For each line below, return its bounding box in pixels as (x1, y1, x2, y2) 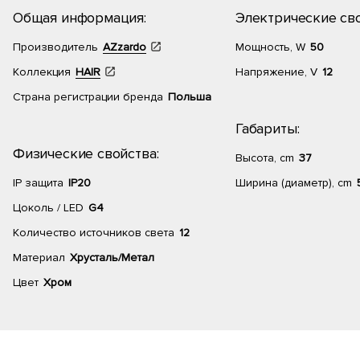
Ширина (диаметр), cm (235, 176, 352, 190)
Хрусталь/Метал (70, 251, 154, 264)
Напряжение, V (235, 65, 317, 79)
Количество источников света (13, 226, 174, 239)
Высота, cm (235, 151, 294, 165)
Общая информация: (13, 9, 146, 27)
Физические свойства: (13, 145, 159, 162)
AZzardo (103, 40, 146, 54)
